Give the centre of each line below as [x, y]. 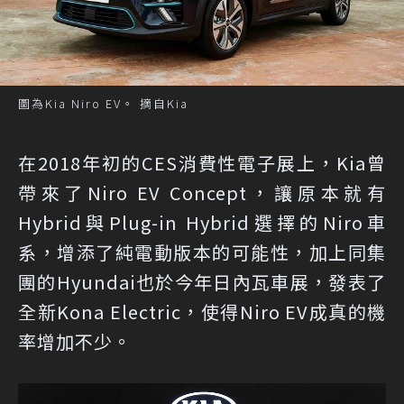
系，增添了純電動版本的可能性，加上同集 [202, 252]
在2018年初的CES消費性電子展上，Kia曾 [202, 163]
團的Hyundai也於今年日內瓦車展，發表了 [202, 282]
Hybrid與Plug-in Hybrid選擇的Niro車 [202, 223]
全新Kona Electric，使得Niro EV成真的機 [202, 312]
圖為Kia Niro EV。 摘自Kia [103, 104]
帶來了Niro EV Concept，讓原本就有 [202, 193]
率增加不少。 [75, 342]
